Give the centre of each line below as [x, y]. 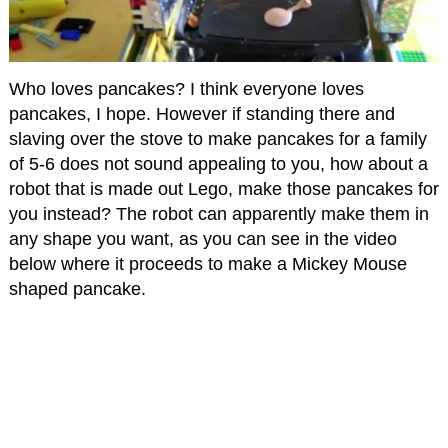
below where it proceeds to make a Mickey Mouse [207, 264]
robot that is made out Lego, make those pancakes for [223, 189]
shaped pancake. [77, 289]
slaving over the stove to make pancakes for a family [217, 139]
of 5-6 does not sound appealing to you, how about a [218, 164]
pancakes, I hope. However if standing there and [201, 114]
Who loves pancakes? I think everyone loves [186, 89]
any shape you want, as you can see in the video [202, 239]
